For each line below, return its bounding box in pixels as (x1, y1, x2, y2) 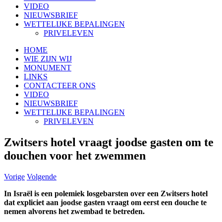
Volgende (27, 172, 56, 181)
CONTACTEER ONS (24, 81, 96, 90)
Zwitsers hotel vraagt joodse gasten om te (4, 135, 214, 149)
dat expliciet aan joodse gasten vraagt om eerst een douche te (4, 198, 207, 207)
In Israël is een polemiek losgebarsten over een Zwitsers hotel (4, 189, 208, 198)
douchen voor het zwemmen (4, 149, 146, 162)
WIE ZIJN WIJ (24, 55, 72, 63)
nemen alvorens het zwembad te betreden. (4, 207, 145, 216)
